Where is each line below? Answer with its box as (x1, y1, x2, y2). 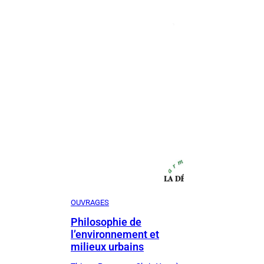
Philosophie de (71, 216, 141, 229)
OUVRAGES (71, 198, 109, 207)
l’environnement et (71, 228, 159, 241)
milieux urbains (71, 240, 144, 253)
